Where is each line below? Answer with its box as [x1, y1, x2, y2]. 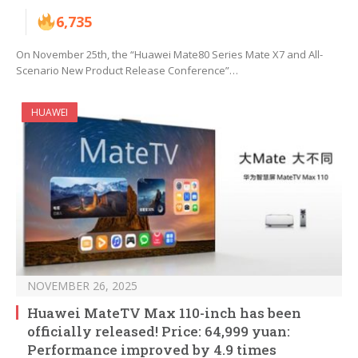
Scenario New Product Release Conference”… [16, 63, 238, 78]
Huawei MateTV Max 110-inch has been [27, 304, 301, 323]
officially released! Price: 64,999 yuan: [27, 322, 290, 341]
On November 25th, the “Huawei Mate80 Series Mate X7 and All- [16, 47, 323, 62]
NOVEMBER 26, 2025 [27, 278, 137, 294]
